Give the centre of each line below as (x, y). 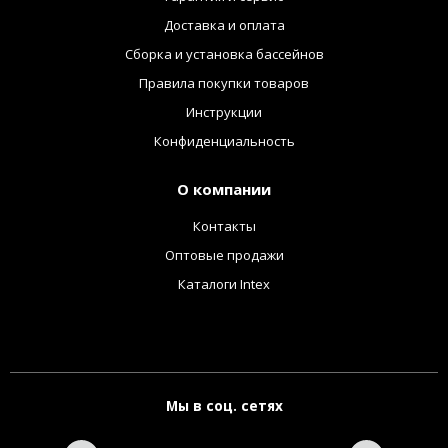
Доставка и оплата (224, 24)
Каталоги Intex (224, 283)
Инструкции (224, 111)
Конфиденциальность (224, 140)
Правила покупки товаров (224, 82)
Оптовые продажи (224, 254)
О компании (224, 188)
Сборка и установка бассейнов (224, 53)
